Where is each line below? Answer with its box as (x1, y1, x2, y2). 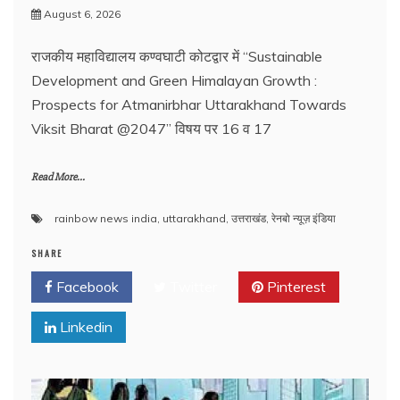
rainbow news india (54, 212, 157, 225)
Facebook (53, 278, 119, 296)
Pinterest (263, 278, 326, 296)
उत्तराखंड (231, 212, 266, 225)
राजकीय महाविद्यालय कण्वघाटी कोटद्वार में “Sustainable (31, 47, 322, 65)
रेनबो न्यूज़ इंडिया (271, 212, 336, 225)
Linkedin (56, 318, 112, 336)
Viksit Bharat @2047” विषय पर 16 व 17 (31, 120, 271, 137)
